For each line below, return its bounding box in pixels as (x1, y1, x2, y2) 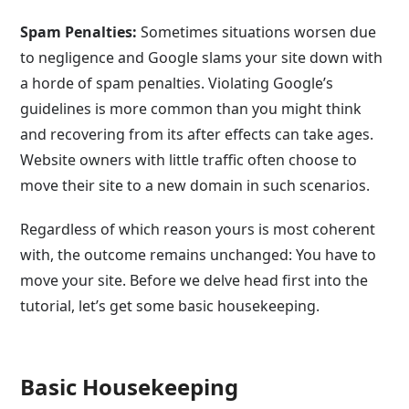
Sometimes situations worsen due (137, 22, 377, 42)
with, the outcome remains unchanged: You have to (20, 245, 377, 265)
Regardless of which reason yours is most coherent (20, 219, 376, 239)
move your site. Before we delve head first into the (20, 270, 369, 290)
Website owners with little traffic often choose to (20, 150, 358, 170)
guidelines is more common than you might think (20, 99, 362, 119)
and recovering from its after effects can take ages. (20, 124, 374, 144)
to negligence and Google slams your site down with (20, 47, 383, 68)
